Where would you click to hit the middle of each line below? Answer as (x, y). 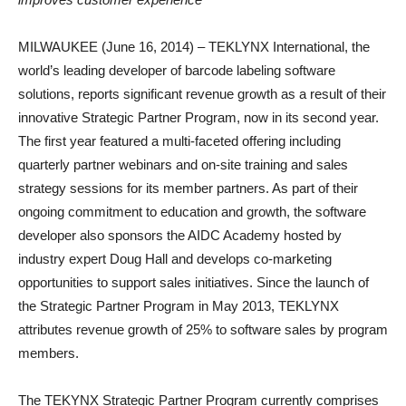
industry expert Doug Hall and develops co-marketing (175, 259)
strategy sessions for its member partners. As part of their (188, 188)
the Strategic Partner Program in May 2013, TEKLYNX (179, 306)
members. (48, 353)
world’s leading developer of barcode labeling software (177, 70)
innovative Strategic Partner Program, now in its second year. (198, 117)
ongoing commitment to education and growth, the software (192, 212)
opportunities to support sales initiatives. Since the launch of (193, 282)
